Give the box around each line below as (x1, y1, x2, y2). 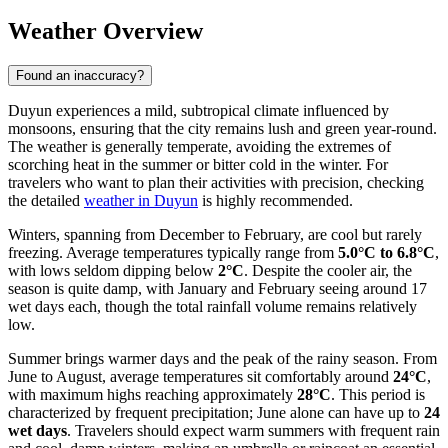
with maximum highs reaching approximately (8, 386, 297, 404)
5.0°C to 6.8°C (338, 244, 435, 262)
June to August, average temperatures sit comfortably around (8, 368, 393, 386)
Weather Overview (8, 18, 203, 45)
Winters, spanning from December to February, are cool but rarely (8, 226, 422, 244)
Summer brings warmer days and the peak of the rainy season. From (8, 350, 437, 368)
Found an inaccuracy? (16, 68, 144, 84)
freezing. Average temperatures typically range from (8, 244, 338, 262)
